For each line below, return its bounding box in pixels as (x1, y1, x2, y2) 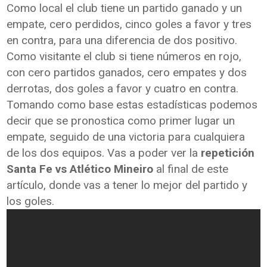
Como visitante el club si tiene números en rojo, (7, 49, 242, 63)
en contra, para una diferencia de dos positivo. (7, 33, 238, 47)
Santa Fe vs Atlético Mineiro (7, 162, 154, 176)
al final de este (153, 162, 229, 176)
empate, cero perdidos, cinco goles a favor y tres (7, 17, 252, 31)
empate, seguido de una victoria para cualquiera (7, 130, 246, 144)
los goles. (7, 194, 55, 208)
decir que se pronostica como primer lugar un (7, 114, 235, 128)
